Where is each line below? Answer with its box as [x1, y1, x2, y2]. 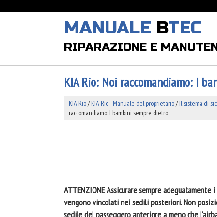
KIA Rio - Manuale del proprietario [91, 99, 174, 108]
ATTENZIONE [64, 185, 107, 196]
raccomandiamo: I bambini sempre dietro [69, 108, 168, 117]
